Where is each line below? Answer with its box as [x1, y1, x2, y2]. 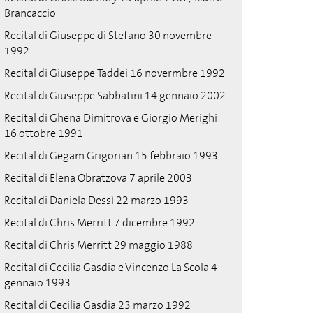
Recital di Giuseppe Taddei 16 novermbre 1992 [4, 66, 225, 80]
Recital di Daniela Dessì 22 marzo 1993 [4, 193, 189, 208]
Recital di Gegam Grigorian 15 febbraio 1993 [4, 148, 218, 163]
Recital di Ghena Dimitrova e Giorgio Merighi [4, 110, 217, 125]
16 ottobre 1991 [4, 126, 83, 140]
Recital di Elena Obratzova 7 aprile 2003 [4, 170, 192, 185]
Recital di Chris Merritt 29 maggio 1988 [4, 238, 193, 252]
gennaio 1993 [4, 275, 71, 290]
